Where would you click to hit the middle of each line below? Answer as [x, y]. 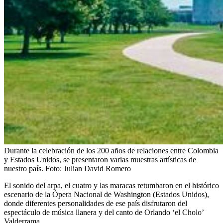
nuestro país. [24, 168]
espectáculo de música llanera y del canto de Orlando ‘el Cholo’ [104, 212]
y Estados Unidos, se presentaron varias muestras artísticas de [100, 159]
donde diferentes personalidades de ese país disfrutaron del [96, 203]
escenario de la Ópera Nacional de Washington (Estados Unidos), [107, 194]
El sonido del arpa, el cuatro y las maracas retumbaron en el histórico [111, 185]
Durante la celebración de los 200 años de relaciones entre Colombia [111, 150]
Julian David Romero [97, 168]
